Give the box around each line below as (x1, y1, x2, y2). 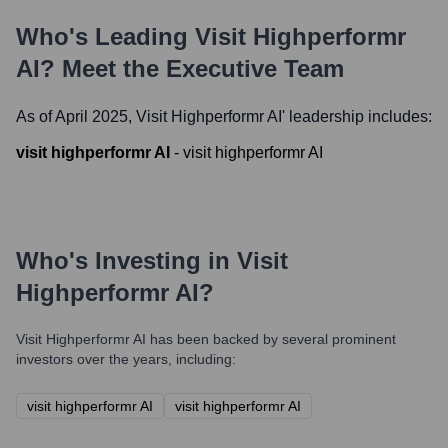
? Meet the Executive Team (40, 55, 344, 82)
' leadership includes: (282, 108, 432, 125)
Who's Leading (16, 23, 195, 50)
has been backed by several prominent (146, 331, 396, 347)
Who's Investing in (16, 247, 237, 274)
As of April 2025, (16, 108, 136, 125)
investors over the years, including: (16, 351, 236, 367)
